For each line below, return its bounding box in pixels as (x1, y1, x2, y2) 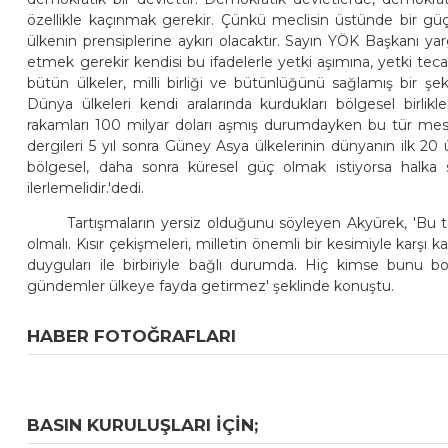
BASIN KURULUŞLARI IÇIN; (27, 415, 259, 436)
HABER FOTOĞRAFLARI (27, 325, 237, 346)
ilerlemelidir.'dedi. (27, 178, 145, 197)
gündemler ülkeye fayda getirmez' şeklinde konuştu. (27, 276, 395, 295)
